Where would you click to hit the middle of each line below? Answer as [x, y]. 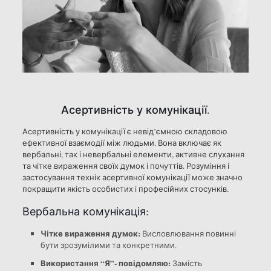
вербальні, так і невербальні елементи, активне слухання [133, 155]
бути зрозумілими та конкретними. [108, 245]
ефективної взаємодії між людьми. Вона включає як [122, 143]
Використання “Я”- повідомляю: [105, 263]
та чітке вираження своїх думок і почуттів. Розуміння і [126, 166]
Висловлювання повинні [188, 234]
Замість [186, 263]
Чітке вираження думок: [90, 233]
